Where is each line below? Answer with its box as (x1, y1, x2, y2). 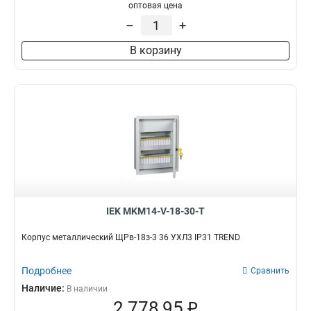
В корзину (129, 44, 182, 57)
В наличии (67, 284, 108, 294)
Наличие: (22, 283, 67, 294)
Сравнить (251, 266, 289, 276)
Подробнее (22, 265, 72, 276)
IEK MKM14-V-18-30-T (106, 205, 205, 217)
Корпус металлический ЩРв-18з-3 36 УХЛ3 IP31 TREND (22, 233, 240, 242)
